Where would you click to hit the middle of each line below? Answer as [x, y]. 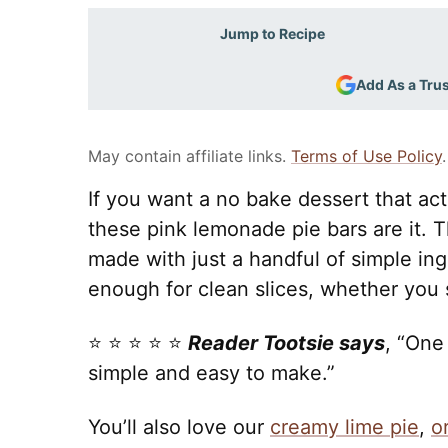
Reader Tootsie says [286, 343]
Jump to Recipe [272, 33]
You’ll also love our [179, 427]
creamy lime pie [344, 427]
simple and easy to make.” [211, 373]
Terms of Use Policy [366, 156]
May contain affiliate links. [189, 156]
